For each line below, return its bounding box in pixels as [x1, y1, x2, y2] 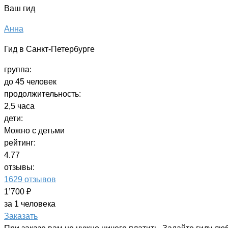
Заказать [4, 211, 38, 220]
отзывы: [4, 162, 35, 172]
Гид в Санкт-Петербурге [4, 44, 95, 53]
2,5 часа [4, 101, 35, 110]
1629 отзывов [4, 175, 56, 184]
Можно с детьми [4, 126, 65, 135]
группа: [4, 65, 32, 74]
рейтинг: [4, 138, 36, 147]
